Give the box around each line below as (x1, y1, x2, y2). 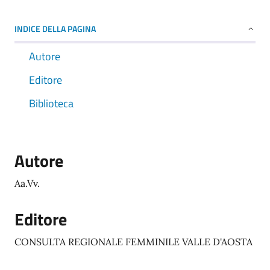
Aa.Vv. (14, 177, 40, 189)
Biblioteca (29, 95, 74, 111)
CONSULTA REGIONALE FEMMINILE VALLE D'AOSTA (14, 236, 253, 248)
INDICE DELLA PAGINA (14, 22, 96, 35)
